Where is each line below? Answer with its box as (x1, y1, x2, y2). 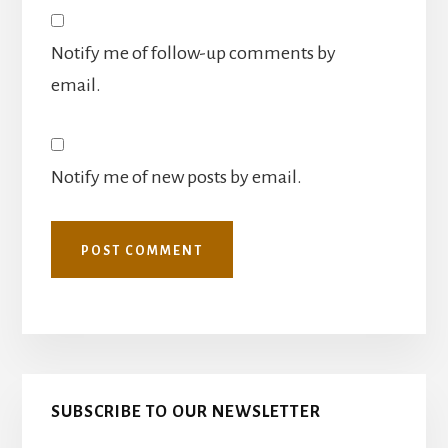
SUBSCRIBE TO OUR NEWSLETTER (50, 403, 321, 422)
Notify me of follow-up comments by (50, 42, 336, 63)
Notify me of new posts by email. (50, 166, 302, 187)
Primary (21, 370, 151, 417)
